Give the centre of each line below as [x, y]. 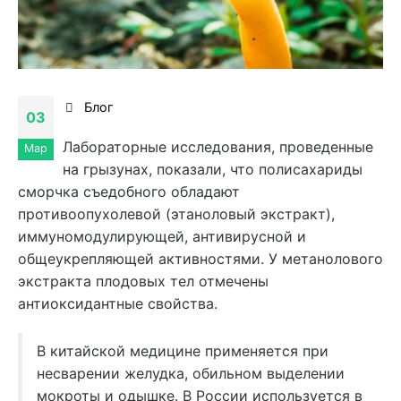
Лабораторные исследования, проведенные [218, 146]
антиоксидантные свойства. [118, 303]
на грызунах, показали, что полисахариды [213, 169]
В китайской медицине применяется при [183, 350]
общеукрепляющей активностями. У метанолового [200, 258]
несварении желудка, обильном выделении [191, 373]
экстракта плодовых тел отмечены [143, 281]
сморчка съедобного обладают [129, 191]
